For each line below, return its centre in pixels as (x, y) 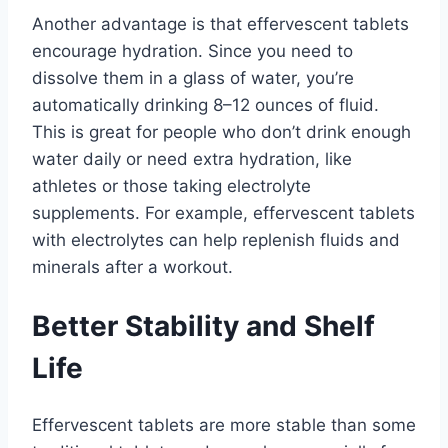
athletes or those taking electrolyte (171, 186)
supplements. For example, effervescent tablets (223, 213)
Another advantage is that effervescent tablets (220, 24)
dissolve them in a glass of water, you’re (193, 78)
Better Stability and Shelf (203, 325)
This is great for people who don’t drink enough (221, 132)
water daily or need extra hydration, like (192, 159)
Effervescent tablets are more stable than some (224, 424)
